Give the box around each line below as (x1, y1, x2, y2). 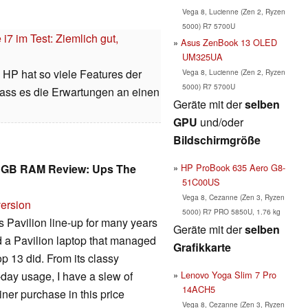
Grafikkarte (173, 239, 231, 255)
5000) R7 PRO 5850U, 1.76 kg (181, 206, 280, 217)
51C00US (181, 175, 220, 188)
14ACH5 (181, 282, 215, 296)
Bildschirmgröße (173, 131, 261, 148)
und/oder (197, 113, 243, 130)
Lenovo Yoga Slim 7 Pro (181, 267, 276, 281)
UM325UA (181, 49, 223, 63)
